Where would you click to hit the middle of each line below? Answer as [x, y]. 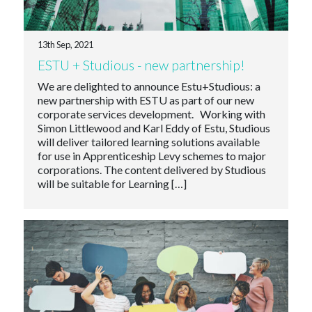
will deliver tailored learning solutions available [148, 142]
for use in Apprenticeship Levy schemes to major [151, 156]
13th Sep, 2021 [65, 45]
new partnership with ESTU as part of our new [146, 100]
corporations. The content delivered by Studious [151, 170]
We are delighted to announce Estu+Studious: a [149, 86]
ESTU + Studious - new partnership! [141, 65]
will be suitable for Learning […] [112, 184]
